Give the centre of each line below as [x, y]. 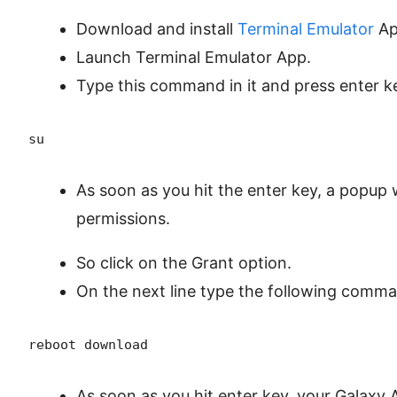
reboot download [88, 345]
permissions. [123, 219]
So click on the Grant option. [184, 263]
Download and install [157, 29]
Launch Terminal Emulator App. [194, 58]
